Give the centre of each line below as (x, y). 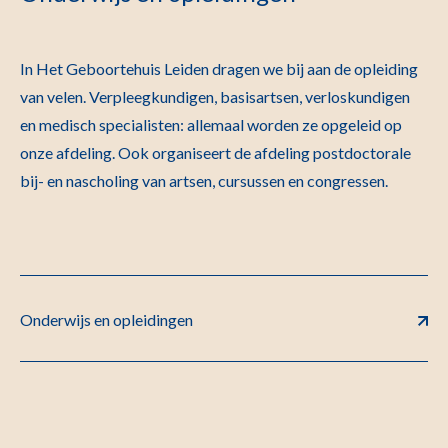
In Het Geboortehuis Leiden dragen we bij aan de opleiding (219, 68)
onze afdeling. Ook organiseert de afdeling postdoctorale (215, 152)
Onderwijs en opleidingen (106, 319)
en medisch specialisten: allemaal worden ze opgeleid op (211, 124)
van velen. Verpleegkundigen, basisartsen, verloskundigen (215, 96)
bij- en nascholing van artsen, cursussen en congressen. (204, 180)
